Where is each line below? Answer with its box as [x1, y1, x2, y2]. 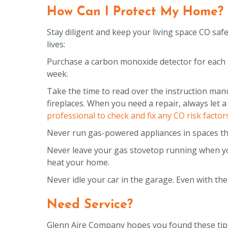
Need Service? [47, 198, 137, 211]
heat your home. [47, 156, 109, 168]
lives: [47, 38, 65, 50]
